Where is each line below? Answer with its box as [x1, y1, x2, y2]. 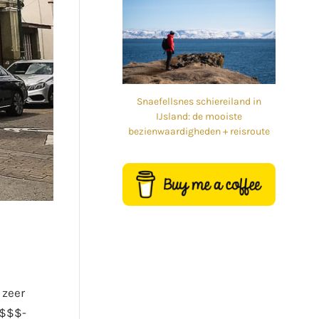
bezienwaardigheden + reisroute [128, 125, 270, 138]
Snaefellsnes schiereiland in [137, 95, 261, 108]
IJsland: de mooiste [156, 110, 242, 123]
